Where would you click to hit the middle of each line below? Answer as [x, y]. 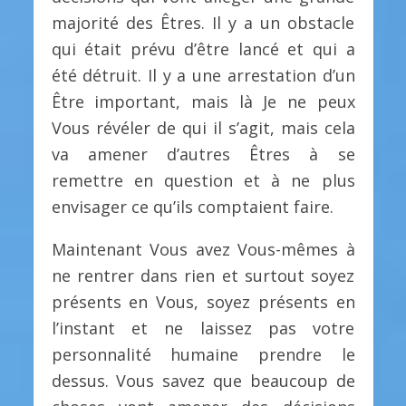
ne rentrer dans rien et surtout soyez [203, 275]
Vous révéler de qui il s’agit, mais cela [203, 128]
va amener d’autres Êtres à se [203, 155]
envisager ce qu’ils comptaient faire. [192, 207]
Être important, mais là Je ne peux [203, 102]
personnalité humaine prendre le [203, 354]
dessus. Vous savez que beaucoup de [203, 380]
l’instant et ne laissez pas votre [203, 328]
